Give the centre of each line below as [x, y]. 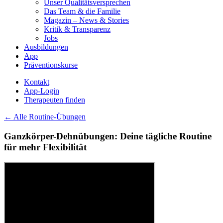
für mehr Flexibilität [45, 147]
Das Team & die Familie [82, 11]
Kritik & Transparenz [77, 29]
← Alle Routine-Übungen [45, 117]
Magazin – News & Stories [86, 20]
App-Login [42, 91]
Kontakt [37, 82]
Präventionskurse [51, 65]
